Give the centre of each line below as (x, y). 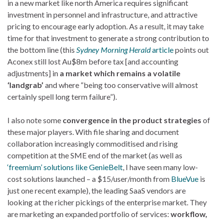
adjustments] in (33, 73)
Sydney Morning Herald (113, 49)
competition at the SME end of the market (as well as (95, 155)
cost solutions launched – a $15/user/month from (89, 178)
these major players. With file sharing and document (93, 131)
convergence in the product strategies (132, 120)
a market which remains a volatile (120, 73)
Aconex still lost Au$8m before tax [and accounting (93, 61)
